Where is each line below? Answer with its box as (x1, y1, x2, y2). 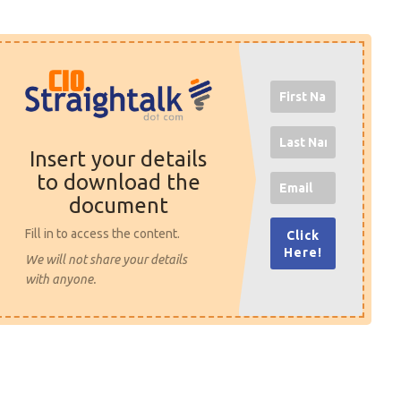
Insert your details (30, 147, 208, 172)
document (68, 193, 168, 218)
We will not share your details (25, 252, 188, 268)
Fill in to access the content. (25, 226, 181, 242)
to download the (36, 170, 200, 195)
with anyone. (25, 272, 97, 287)
